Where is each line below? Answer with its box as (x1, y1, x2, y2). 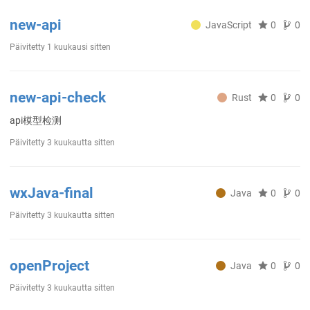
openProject (10, 257, 89, 274)
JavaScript (206, 19, 252, 30)
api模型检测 (10, 115, 62, 126)
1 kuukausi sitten (47, 42, 111, 52)
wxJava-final (10, 185, 93, 201)
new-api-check (10, 89, 106, 106)
